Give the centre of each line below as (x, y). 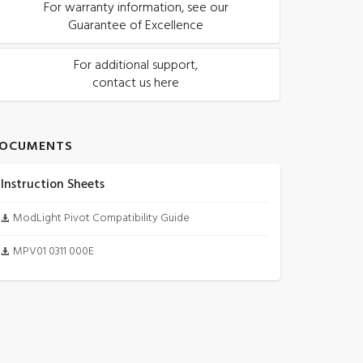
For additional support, (136, 66)
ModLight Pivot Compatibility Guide (101, 218)
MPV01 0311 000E (53, 252)
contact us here (136, 83)
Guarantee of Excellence (136, 26)
